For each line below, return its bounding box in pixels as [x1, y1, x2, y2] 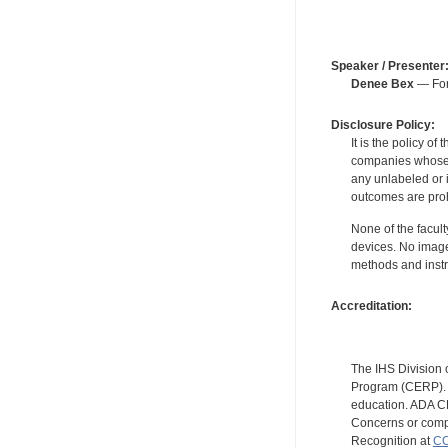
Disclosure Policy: [330, 117, 435, 132]
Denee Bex [350, 76, 414, 91]
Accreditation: [330, 298, 412, 313]
